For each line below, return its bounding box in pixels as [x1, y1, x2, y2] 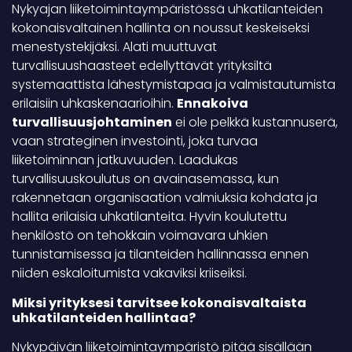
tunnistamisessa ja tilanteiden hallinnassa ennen [12, 245, 309, 263]
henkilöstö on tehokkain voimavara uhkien [12, 226, 268, 244]
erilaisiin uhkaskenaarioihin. [12, 94, 177, 112]
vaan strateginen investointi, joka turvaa [12, 132, 258, 150]
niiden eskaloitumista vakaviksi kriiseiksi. [12, 264, 247, 282]
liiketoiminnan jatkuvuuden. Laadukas [12, 151, 238, 169]
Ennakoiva [177, 94, 248, 112]
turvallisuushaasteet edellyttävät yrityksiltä [12, 57, 272, 75]
